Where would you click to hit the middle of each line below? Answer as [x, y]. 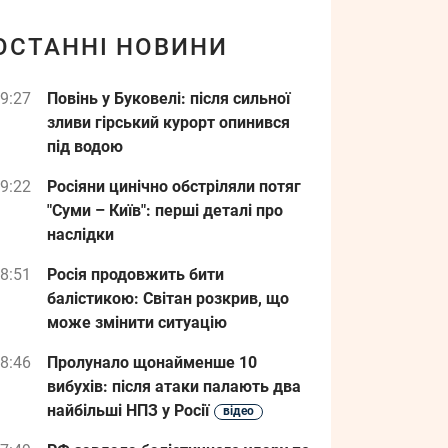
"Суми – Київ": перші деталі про [165, 210]
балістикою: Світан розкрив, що [168, 298]
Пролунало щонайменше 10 [152, 362]
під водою [85, 146]
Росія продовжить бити [135, 274]
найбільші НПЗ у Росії [128, 410]
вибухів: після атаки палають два [174, 386]
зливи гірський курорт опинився [168, 122]
